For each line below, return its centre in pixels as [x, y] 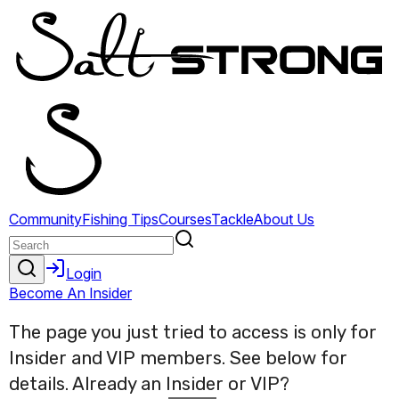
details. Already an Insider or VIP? [149, 384]
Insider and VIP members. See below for [178, 358]
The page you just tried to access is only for [193, 333]
